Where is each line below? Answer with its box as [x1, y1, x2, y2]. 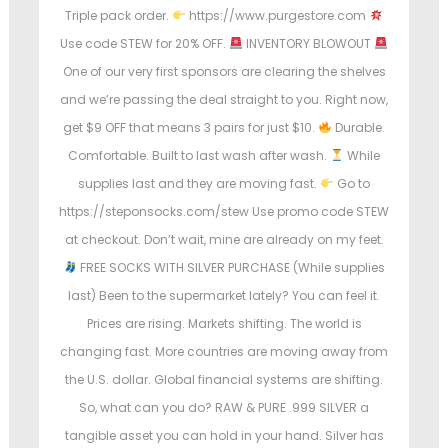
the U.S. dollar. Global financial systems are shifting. [65, 371, 383, 389]
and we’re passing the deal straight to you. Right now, [60, 91, 388, 109]
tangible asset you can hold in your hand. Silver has [64, 427, 384, 445]
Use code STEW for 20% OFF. [60, 35, 230, 53]
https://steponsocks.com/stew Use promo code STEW [59, 203, 389, 221]
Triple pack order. [65, 7, 173, 25]
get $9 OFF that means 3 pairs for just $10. [63, 119, 319, 137]
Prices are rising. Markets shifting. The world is [86, 315, 362, 333]
